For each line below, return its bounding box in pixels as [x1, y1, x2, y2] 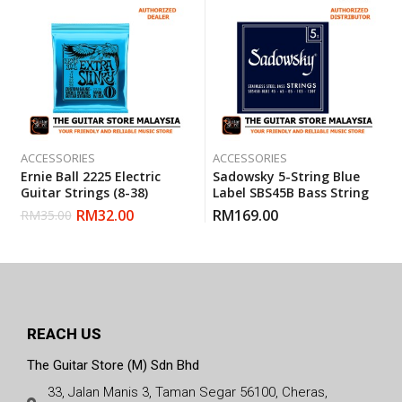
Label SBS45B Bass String [212, 183, 369, 201]
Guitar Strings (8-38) [20, 183, 148, 201]
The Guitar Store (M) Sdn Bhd [27, 356, 199, 373]
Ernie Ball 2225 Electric [20, 167, 161, 185]
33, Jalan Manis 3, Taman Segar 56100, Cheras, [47, 383, 328, 400]
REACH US [27, 324, 101, 343]
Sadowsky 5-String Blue [212, 167, 360, 185]
